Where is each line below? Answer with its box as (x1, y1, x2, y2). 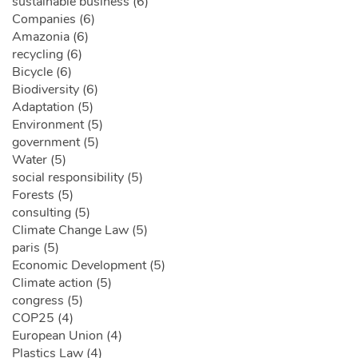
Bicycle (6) (12, 63, 72, 82)
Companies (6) (12, 10, 95, 29)
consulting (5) (12, 204, 90, 222)
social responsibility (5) (12, 169, 143, 187)
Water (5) (12, 151, 66, 169)
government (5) (12, 133, 99, 152)
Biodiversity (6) (12, 81, 98, 99)
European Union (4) (12, 327, 122, 345)
